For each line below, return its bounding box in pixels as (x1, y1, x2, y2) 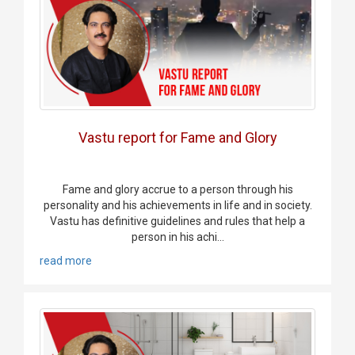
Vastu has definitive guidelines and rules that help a (50, 215, 305, 228)
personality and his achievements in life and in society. (43, 199, 312, 212)
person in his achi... (131, 231, 224, 244)
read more (40, 254, 92, 268)
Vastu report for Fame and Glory (78, 129, 277, 147)
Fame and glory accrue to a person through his (62, 183, 293, 197)
